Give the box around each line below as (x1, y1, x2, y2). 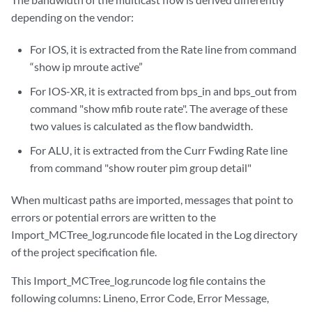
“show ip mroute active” (30, 60, 143, 74)
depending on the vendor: (11, 10, 134, 24)
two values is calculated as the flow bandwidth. (30, 119, 253, 133)
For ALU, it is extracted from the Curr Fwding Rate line (30, 143, 288, 157)
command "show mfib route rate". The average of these (30, 102, 288, 116)
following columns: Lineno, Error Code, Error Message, (11, 291, 269, 305)
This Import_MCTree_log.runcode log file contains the (11, 274, 265, 288)
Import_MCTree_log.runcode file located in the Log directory (11, 228, 297, 242)
